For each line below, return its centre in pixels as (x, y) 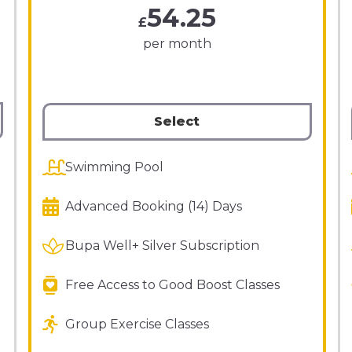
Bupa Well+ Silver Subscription (162, 246)
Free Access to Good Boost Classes (172, 285)
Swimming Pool (114, 167)
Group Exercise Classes (137, 324)
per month (177, 44)
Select (177, 121)
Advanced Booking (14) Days (153, 206)
